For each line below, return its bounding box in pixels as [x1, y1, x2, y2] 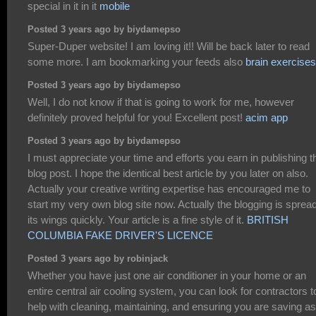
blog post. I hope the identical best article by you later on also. [28, 166, 308, 179]
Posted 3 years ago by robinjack [28, 254, 168, 265]
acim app [245, 111, 288, 123]
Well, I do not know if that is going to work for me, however [28, 95, 294, 108]
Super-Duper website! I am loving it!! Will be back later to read [28, 39, 310, 52]
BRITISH [247, 213, 288, 226]
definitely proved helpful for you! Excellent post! [28, 111, 245, 123]
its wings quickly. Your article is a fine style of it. [28, 213, 247, 226]
